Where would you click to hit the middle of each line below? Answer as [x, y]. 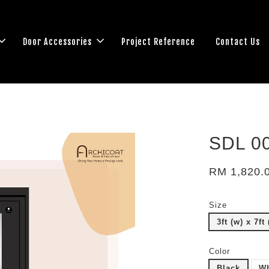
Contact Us [238, 41]
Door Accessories [57, 41]
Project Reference [158, 41]
